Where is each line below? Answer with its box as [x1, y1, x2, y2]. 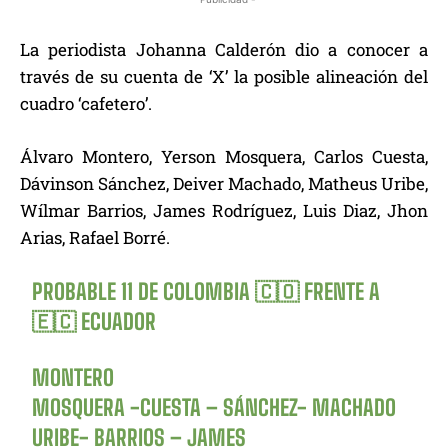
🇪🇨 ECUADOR [32, 308, 157, 336]
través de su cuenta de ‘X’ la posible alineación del [20, 65, 428, 89]
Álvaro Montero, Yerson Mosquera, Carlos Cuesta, [20, 145, 428, 169]
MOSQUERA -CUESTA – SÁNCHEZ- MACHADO [32, 394, 397, 422]
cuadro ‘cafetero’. [20, 92, 152, 116]
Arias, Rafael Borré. [20, 226, 170, 250]
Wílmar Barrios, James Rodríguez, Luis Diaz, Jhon [20, 199, 428, 223]
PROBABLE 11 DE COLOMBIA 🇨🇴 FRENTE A [32, 278, 381, 306]
